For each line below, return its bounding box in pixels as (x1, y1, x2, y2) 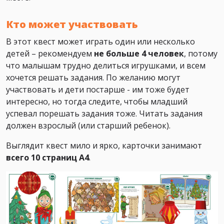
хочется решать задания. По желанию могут (6, 72, 180, 83)
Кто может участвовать (6, 17, 138, 31)
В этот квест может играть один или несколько (6, 36, 195, 47)
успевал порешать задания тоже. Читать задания (6, 108, 202, 119)
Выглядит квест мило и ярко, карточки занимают (6, 140, 202, 151)
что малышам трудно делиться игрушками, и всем (6, 60, 205, 71)
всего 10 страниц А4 (6, 152, 89, 163)
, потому (184, 48, 217, 59)
